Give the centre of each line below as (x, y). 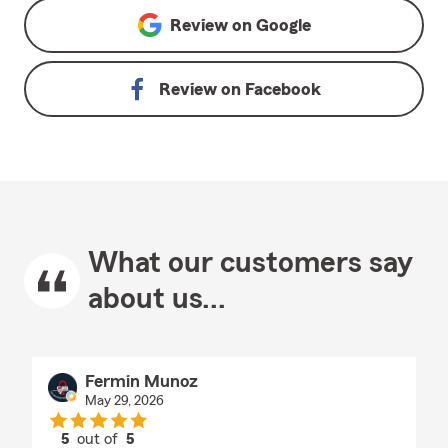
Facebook (283, 89)
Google (283, 25)
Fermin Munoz (141, 381)
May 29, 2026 (124, 401)
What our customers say (250, 263)
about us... (157, 299)
